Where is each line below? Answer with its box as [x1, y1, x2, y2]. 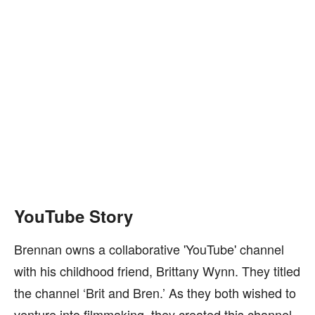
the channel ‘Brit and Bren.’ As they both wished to [14, 283, 296, 302]
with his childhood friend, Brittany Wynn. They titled [14, 262, 300, 280]
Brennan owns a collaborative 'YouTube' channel [14, 240, 284, 258]
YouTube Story [14, 204, 133, 228]
